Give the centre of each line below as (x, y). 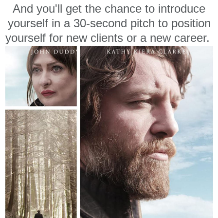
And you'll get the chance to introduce (109, 9)
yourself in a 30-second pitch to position (109, 23)
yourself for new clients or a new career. (109, 38)
